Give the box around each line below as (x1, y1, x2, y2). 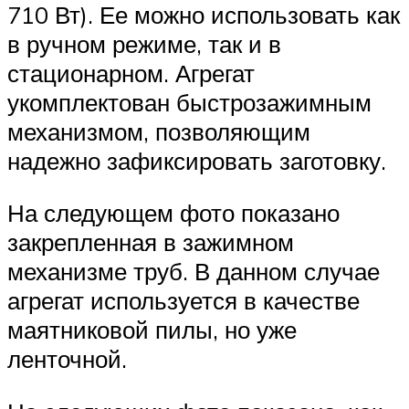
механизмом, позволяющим (7, 116, 310, 146)
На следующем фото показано (7, 198, 340, 228)
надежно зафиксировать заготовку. (7, 145, 386, 175)
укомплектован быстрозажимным (7, 87, 372, 117)
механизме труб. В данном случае (7, 257, 380, 287)
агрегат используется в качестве (7, 286, 360, 316)
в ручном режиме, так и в (7, 28, 281, 58)
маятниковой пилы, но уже (7, 315, 297, 345)
